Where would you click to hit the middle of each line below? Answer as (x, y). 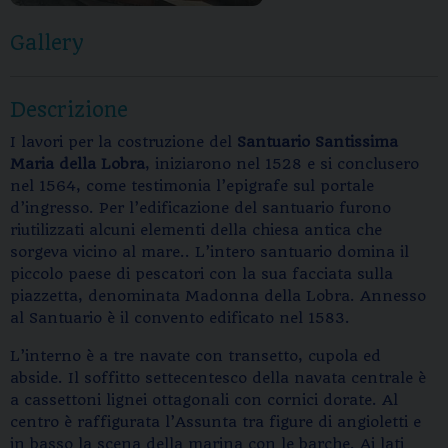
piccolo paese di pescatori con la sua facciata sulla (201, 274)
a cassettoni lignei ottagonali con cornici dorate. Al (204, 400)
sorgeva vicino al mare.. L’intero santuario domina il (209, 252)
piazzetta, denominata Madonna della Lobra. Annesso (218, 296)
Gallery (47, 43)
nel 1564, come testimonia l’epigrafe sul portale (192, 186)
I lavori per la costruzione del (121, 142)
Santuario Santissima (315, 142)
